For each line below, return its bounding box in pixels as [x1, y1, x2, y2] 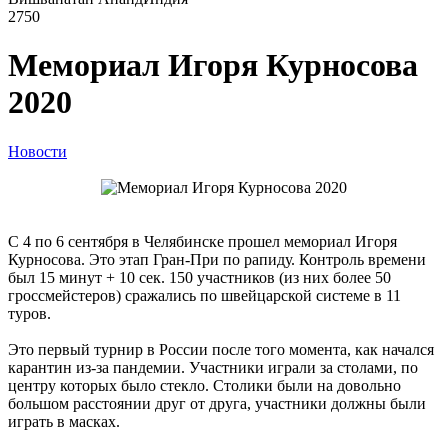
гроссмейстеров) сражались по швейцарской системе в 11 [8, 286, 401, 304]
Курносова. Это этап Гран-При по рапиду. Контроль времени [8, 250, 426, 268]
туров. [8, 304, 51, 322]
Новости [8, 142, 67, 160]
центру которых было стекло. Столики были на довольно [8, 376, 401, 394]
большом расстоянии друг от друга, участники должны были [8, 394, 426, 412]
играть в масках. [8, 412, 120, 430]
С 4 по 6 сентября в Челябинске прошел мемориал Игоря [8, 232, 397, 250]
